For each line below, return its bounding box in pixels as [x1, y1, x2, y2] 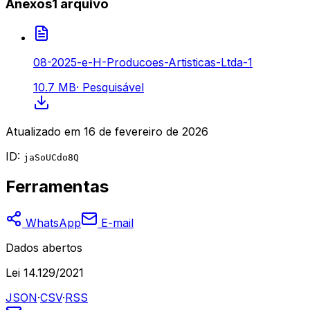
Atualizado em [6, 124, 80, 138]
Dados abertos [6, 241, 82, 255]
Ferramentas [6, 176, 109, 197]
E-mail [98, 216, 134, 230]
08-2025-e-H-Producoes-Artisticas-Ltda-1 [33, 55, 253, 69]
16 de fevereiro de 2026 [84, 124, 208, 138]
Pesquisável [79, 80, 144, 94]
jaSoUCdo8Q [24, 152, 79, 163]
